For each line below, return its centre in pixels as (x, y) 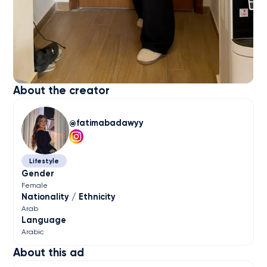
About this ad (49, 252)
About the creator (62, 91)
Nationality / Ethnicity (69, 197)
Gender (38, 174)
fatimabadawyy (110, 123)
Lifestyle (44, 161)
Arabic (33, 232)
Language (44, 220)
